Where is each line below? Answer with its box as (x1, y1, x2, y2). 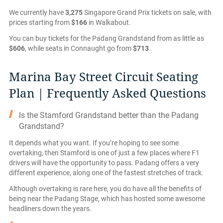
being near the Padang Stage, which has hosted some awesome (9, 194, 205, 203)
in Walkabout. (87, 18, 131, 26)
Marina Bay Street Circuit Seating (9, 70, 198, 84)
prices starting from (9, 18, 71, 26)
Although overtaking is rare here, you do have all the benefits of (9, 184, 202, 193)
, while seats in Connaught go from (25, 44, 133, 52)
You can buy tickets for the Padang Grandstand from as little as (9, 34, 204, 42)
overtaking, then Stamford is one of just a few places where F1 (9, 148, 200, 157)
